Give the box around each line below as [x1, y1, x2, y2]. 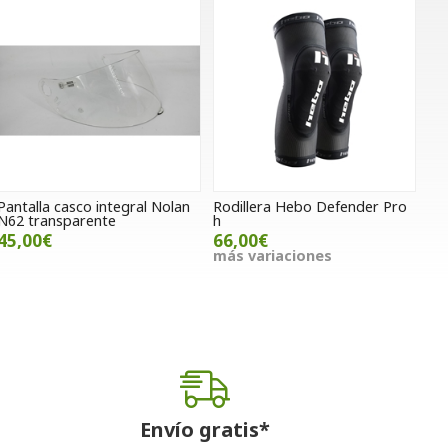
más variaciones [212, 246, 332, 266]
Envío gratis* [140, 416, 271, 444]
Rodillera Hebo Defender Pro [212, 197, 407, 217]
